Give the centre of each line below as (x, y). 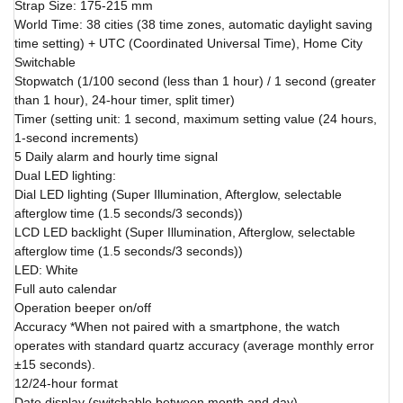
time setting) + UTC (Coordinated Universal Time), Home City (188, 43)
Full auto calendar (66, 289)
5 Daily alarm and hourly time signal (116, 157)
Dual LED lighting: (65, 175)
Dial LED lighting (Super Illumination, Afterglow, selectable (178, 194)
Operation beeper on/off (83, 308)
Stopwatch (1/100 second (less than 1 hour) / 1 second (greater (195, 81)
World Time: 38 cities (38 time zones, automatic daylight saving (193, 24)
